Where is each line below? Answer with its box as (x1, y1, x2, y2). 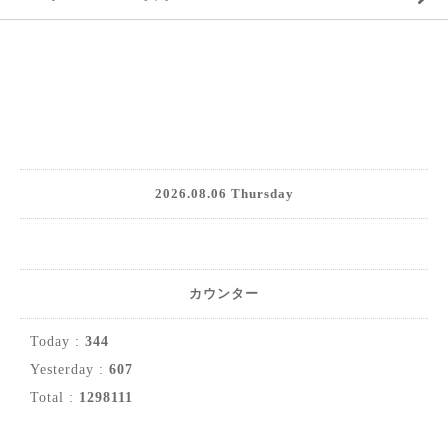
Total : (30, 390, 79, 405)
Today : (30, 334, 85, 349)
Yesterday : (30, 362, 109, 377)
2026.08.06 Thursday (154, 186, 294, 201)
